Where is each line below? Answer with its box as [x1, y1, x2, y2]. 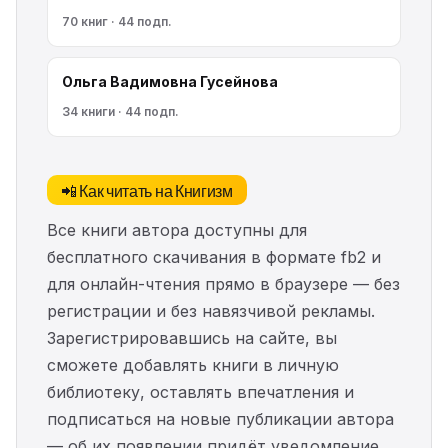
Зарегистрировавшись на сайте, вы [47, 328, 337, 348]
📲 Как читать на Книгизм [61, 178, 233, 202]
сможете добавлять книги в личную [47, 355, 339, 375]
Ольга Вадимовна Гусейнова [62, 73, 278, 90]
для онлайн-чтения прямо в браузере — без [47, 274, 400, 294]
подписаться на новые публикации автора [47, 409, 394, 429]
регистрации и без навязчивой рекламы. [47, 301, 375, 321]
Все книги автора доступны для [47, 220, 307, 240]
